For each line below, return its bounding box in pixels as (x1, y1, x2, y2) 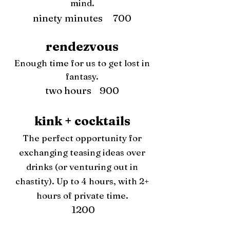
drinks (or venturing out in (26, 161, 138, 172)
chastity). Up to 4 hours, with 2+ (15, 176, 149, 186)
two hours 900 (45, 84, 119, 97)
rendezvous (46, 39, 119, 54)
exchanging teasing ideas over (19, 147, 145, 158)
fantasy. (66, 71, 99, 82)
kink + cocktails (34, 113, 130, 128)
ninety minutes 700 (33, 12, 131, 24)
